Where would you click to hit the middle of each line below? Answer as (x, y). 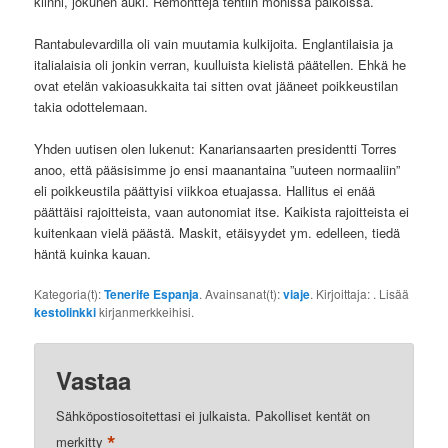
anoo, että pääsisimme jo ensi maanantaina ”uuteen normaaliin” (217, 170)
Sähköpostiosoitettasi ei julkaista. (154, 415)
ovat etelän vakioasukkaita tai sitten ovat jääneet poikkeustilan (216, 86)
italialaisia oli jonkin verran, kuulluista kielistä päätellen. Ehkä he (220, 65)
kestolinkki (65, 312)
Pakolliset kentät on (313, 415)
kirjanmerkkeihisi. (145, 312)
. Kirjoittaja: (342, 294)
